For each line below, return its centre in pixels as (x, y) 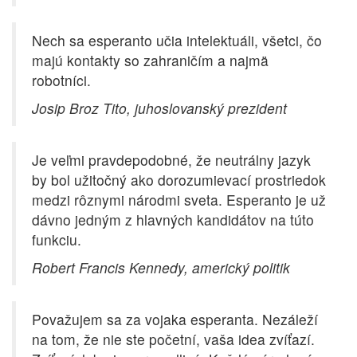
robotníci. (61, 80)
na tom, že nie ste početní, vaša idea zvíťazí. (173, 339)
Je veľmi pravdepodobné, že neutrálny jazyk (171, 160)
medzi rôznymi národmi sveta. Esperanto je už (179, 200)
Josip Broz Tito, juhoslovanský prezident (159, 108)
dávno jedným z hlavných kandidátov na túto (173, 220)
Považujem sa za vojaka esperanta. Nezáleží (175, 320)
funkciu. (57, 240)
